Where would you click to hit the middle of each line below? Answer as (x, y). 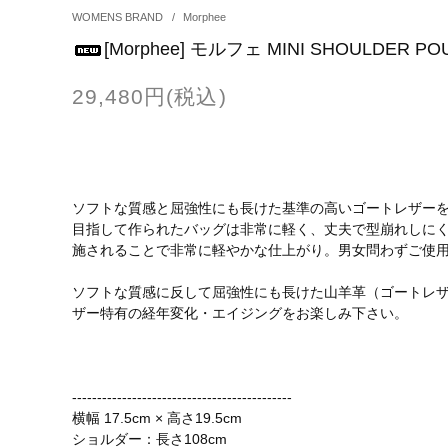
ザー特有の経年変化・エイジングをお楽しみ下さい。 (240, 312)
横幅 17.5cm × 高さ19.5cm (157, 417)
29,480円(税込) (149, 97)
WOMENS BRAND (119, 16)
